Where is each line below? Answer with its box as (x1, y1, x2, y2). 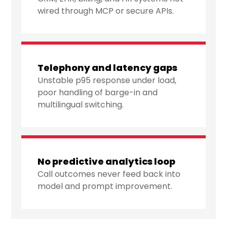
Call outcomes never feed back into (37, 168, 181, 180)
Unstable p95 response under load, (37, 74, 177, 87)
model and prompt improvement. (37, 180, 173, 193)
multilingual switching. (37, 99, 124, 111)
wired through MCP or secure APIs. (37, 5, 174, 17)
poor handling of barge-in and (37, 87, 158, 99)
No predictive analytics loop (37, 155, 176, 168)
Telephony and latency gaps (37, 61, 178, 74)
